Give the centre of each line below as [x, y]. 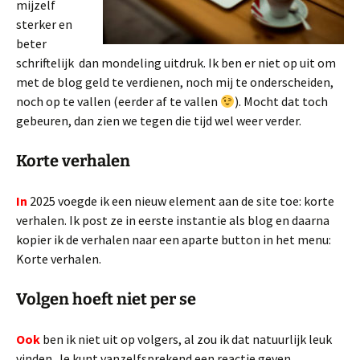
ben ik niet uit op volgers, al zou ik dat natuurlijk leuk [186, 339]
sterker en [44, 24]
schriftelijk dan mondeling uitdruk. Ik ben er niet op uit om [176, 63]
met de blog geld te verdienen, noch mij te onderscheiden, [175, 82]
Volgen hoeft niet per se [106, 299]
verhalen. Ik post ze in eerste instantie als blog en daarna [173, 220]
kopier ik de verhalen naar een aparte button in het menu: [174, 239]
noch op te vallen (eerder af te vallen [118, 101]
